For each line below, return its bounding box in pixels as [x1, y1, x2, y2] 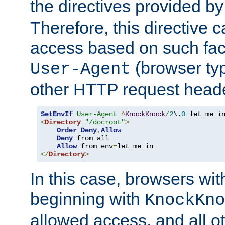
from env [77, 142, 113, 150]
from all [73, 134, 109, 142]
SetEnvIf [41, 109, 73, 118]
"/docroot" [85, 118, 125, 126]
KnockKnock [125, 109, 165, 118]
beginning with [30, 189, 145, 208]
